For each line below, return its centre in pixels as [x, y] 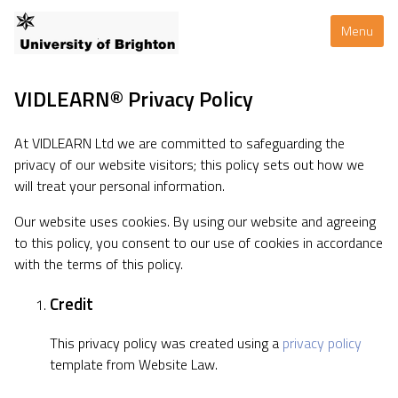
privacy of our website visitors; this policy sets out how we [189, 164]
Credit [72, 303]
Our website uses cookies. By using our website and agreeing [195, 221]
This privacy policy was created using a [166, 343]
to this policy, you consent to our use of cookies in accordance [199, 242]
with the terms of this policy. [99, 263]
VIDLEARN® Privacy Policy [134, 99]
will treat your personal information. [119, 185]
